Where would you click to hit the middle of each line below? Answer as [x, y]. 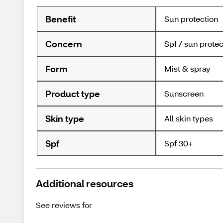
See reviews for [65, 205]
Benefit [60, 19]
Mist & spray [188, 68]
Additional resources [85, 183]
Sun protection [191, 19]
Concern [64, 44]
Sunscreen [184, 93]
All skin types [189, 118]
